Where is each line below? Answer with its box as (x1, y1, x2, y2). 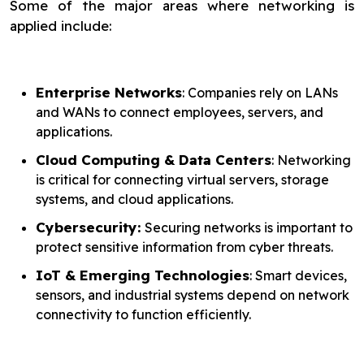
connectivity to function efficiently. (36, 306, 251, 323)
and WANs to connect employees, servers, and (36, 104, 323, 120)
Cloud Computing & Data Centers (36, 151, 271, 168)
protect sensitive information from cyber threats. (36, 239, 333, 255)
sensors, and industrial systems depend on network (36, 287, 349, 303)
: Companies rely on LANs (182, 84, 338, 101)
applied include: (10, 17, 112, 34)
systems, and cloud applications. (36, 191, 233, 207)
